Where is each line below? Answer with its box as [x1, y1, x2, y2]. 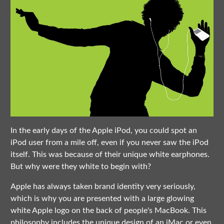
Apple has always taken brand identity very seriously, [10, 182, 195, 191]
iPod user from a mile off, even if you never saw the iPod [10, 138, 208, 147]
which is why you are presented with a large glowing [10, 194, 194, 203]
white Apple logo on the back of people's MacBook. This [10, 206, 206, 215]
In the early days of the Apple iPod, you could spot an [10, 126, 197, 135]
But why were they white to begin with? [10, 162, 151, 171]
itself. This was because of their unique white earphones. [10, 150, 209, 159]
